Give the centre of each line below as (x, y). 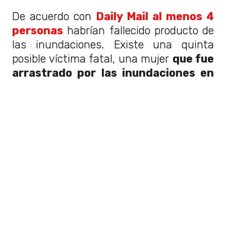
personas (38, 31)
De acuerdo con (52, 17)
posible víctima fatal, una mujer (92, 59)
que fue (193, 59)
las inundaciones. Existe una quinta (113, 45)
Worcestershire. (56, 87)
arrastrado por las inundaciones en (113, 73)
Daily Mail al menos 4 (155, 17)
